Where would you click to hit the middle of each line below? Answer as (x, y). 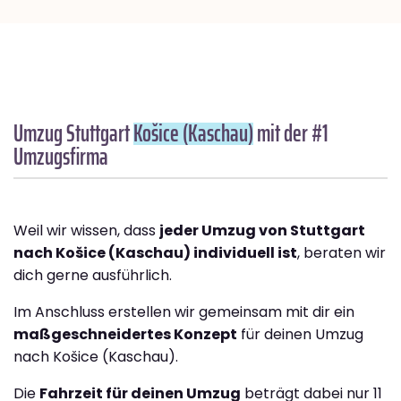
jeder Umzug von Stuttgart (262, 230)
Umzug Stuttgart (73, 132)
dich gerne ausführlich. (93, 275)
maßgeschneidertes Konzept (125, 334)
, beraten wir (341, 252)
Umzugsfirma (61, 156)
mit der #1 (291, 132)
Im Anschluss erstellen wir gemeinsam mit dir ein (184, 311)
